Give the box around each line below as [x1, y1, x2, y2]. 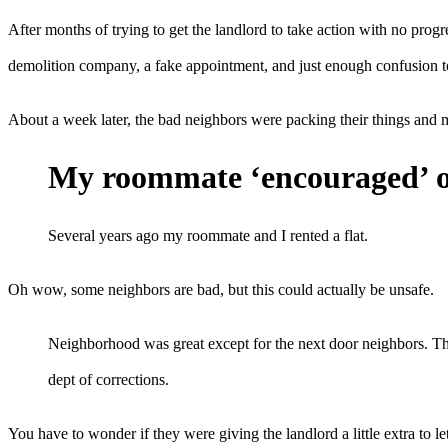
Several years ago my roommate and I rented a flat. [48, 226, 368, 244]
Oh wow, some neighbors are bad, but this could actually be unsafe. [8, 280, 434, 298]
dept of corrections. [48, 370, 169, 388]
